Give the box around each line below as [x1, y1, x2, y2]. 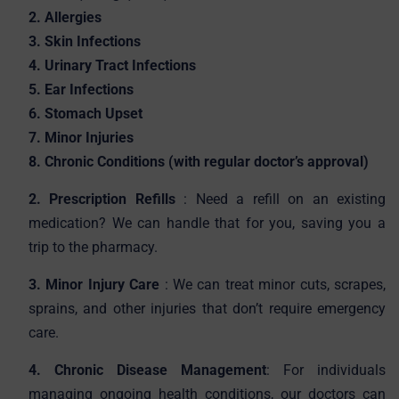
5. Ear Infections [28, 80, 134, 98]
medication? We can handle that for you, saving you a [28, 214, 386, 232]
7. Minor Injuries [28, 128, 134, 146]
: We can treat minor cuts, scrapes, [164, 275, 387, 293]
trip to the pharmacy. [28, 238, 158, 256]
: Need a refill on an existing [183, 190, 387, 208]
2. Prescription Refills [28, 190, 184, 208]
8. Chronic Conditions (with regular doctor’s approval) [28, 152, 369, 170]
